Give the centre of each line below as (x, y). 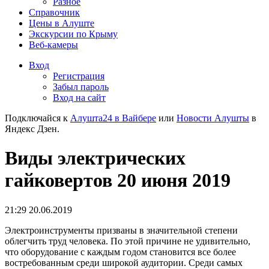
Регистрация (79, 76)
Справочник (54, 12)
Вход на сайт (79, 98)
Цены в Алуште (62, 23)
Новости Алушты (213, 118)
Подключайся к (38, 118)
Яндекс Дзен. (32, 129)
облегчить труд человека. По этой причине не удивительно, (128, 241)
